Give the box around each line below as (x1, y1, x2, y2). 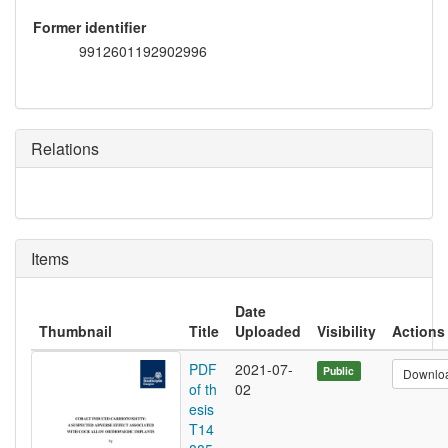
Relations (31, 137, 99, 161)
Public (323, 363, 355, 379)
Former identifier (33, 17, 146, 38)
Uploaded (235, 321, 301, 342)
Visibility (317, 321, 376, 342)
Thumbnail (39, 321, 112, 342)
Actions (392, 321, 445, 342)
